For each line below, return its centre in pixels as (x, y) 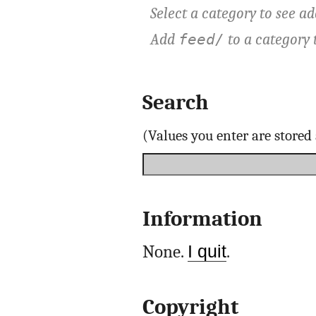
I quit (207, 252)
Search (175, 103)
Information (202, 219)
